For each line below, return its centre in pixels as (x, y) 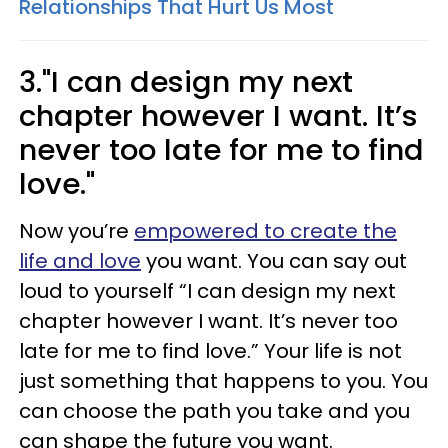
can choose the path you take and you (214, 410)
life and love (80, 260)
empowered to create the (265, 230)
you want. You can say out (274, 260)
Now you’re (76, 230)
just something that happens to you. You (223, 380)
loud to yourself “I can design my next (207, 290)
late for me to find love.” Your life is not (210, 350)
